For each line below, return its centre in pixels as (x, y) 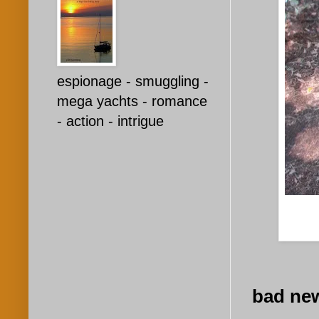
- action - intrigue (110, 121)
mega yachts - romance (132, 101)
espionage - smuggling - (133, 82)
